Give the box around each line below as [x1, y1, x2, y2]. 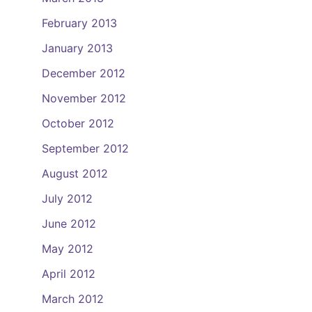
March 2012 [42, 292, 104, 306]
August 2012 [42, 166, 108, 180]
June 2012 [42, 217, 96, 231]
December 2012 [42, 66, 125, 80]
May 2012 [42, 242, 93, 256]
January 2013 [42, 41, 113, 55]
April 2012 [42, 267, 95, 281]
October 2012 [42, 116, 114, 130]
